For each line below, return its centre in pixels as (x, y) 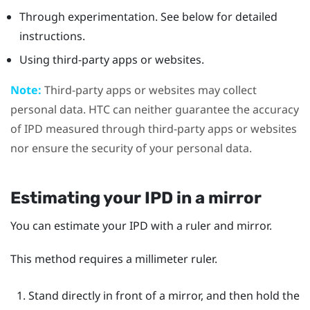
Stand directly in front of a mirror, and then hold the (164, 296)
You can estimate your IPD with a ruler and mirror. (141, 226)
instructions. (52, 36)
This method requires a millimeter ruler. (114, 258)
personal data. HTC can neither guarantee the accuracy (155, 110)
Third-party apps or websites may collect (149, 90)
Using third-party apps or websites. (111, 60)
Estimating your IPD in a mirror (136, 198)
